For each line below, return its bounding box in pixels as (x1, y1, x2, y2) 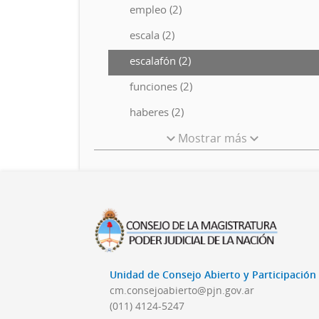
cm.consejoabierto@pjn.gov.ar (110, 283, 254, 298)
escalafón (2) (130, 53, 191, 68)
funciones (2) (130, 79, 192, 93)
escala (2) (130, 28, 174, 42)
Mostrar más (175, 130, 251, 146)
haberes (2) (130, 105, 184, 119)
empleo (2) (130, 2, 182, 16)
